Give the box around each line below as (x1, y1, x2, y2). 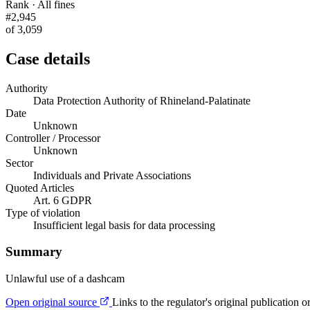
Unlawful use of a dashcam (6, 273, 125, 285)
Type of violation (6, 206, 80, 219)
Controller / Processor (6, 131, 100, 144)
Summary (6, 244, 62, 259)
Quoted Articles (6, 181, 74, 194)
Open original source (6, 296, 100, 309)
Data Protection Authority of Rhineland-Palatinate (33, 94, 250, 107)
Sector (6, 156, 33, 169)
